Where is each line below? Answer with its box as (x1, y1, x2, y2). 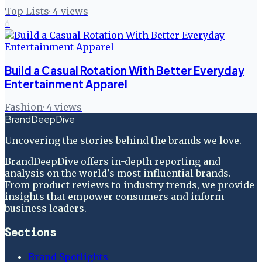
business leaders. (5, 202, 87, 215)
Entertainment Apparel (5, 77, 127, 91)
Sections (5, 225, 56, 240)
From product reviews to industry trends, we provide (5, 179, 254, 191)
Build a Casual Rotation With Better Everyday (5, 63, 244, 77)
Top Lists (5, 5, 49, 17)
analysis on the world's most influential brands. (5, 167, 231, 180)
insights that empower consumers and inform (5, 191, 224, 203)
